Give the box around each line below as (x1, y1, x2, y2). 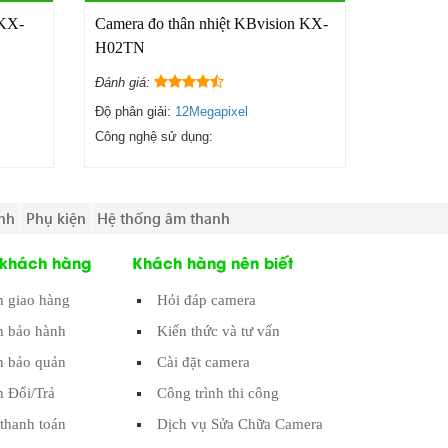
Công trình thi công (157, 385, 280, 402)
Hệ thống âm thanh (96, 208, 230, 229)
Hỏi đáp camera (157, 292, 257, 309)
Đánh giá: (94, 75, 154, 91)
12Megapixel (174, 104, 248, 120)
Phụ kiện (25, 208, 86, 229)
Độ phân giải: (94, 104, 175, 120)
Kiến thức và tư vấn (157, 323, 281, 340)
